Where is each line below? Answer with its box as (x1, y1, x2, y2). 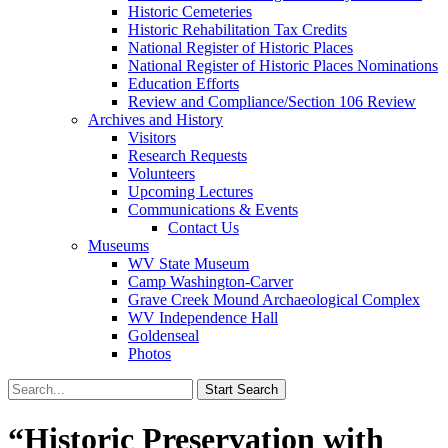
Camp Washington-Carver (128, 273, 293, 290)
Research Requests (128, 147, 247, 164)
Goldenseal (128, 327, 199, 344)
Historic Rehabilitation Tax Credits (128, 21, 347, 38)
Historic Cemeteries (128, 3, 252, 20)
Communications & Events (128, 201, 298, 218)
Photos (128, 345, 171, 362)
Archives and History (88, 111, 223, 128)
